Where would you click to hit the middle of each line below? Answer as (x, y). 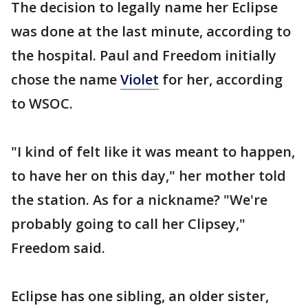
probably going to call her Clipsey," (128, 224)
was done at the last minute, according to (151, 31)
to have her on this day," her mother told (148, 176)
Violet (140, 79)
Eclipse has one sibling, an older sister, (140, 296)
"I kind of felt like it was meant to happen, (153, 152)
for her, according (221, 79)
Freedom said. (58, 248)
